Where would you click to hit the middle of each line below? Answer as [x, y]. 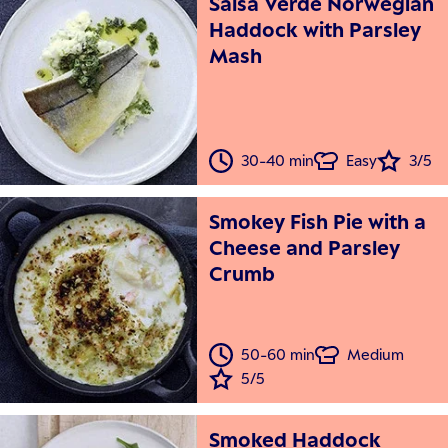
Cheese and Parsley [305, 248]
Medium [376, 355]
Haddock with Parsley [315, 30]
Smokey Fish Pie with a [318, 222]
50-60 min [278, 355]
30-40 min [278, 161]
